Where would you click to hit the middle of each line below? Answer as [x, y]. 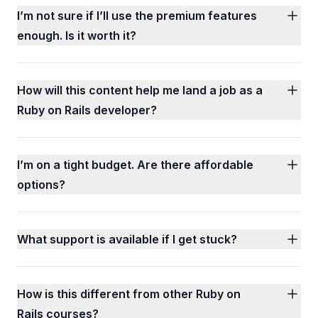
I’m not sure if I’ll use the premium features [137, 16]
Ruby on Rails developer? [87, 110]
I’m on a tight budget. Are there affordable [135, 165]
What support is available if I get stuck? [127, 239]
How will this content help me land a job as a [140, 90]
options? [41, 185]
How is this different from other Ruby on [129, 294]
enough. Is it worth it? [77, 35]
